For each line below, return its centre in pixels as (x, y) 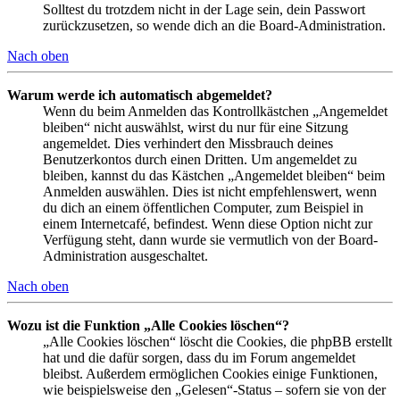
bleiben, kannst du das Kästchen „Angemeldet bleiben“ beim (214, 175)
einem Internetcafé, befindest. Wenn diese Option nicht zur (208, 223)
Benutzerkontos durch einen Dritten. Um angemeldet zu (200, 159)
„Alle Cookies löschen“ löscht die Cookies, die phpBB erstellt (217, 341)
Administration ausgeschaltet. (125, 255)
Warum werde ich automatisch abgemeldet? (140, 95)
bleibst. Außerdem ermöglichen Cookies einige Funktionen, (210, 373)
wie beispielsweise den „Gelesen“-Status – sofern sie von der (214, 389)
